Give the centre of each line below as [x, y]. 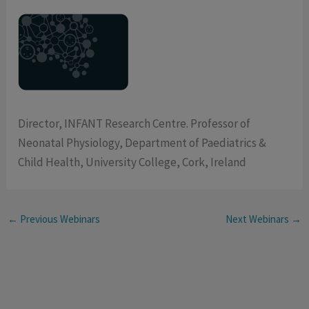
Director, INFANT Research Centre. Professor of [134, 124]
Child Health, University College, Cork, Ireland [132, 162]
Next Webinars [258, 219]
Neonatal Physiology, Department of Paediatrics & [142, 143]
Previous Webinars [59, 219]
